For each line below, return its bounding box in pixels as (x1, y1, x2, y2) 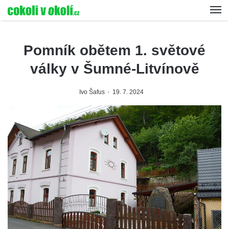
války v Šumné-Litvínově (30, 61, 199, 77)
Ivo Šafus (79, 88, 105, 96)
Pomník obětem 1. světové (24, 42, 205, 58)
